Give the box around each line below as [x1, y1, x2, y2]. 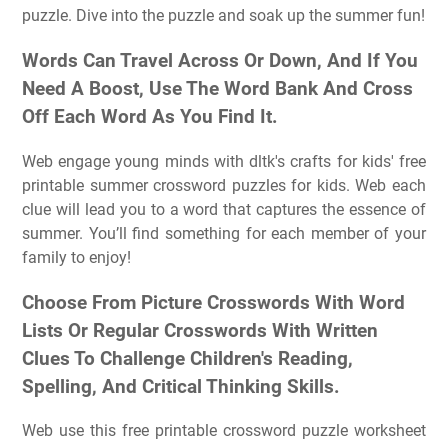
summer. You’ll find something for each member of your [22, 223, 426, 243]
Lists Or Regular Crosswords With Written [22, 319, 378, 342]
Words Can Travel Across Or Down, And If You [22, 50, 418, 73]
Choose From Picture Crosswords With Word [22, 291, 405, 314]
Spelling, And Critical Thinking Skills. [22, 375, 340, 398]
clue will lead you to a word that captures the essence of [22, 199, 426, 219]
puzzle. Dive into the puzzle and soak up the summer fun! [22, 6, 425, 26]
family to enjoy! [22, 247, 131, 267]
